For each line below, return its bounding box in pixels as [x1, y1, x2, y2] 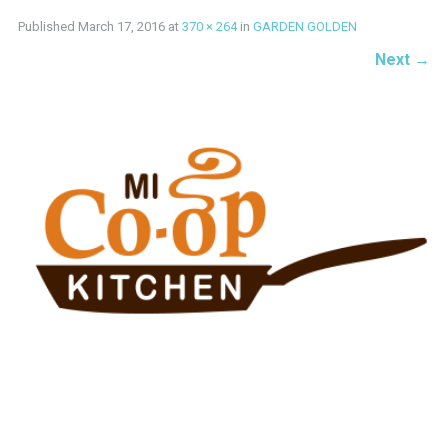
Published [17, 18, 78, 34]
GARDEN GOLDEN [252, 18, 357, 34]
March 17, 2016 [77, 18, 165, 34]
